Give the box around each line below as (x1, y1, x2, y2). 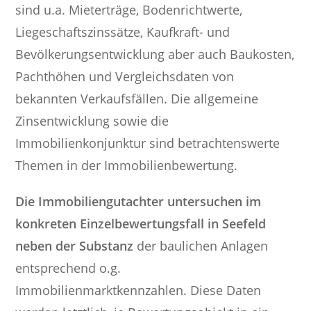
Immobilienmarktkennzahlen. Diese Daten (15, 282, 262, 299)
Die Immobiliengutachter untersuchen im (15, 193, 262, 210)
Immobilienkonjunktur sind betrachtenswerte (15, 135, 280, 151)
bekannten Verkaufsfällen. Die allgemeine (15, 90, 259, 107)
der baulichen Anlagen (133, 237, 269, 254)
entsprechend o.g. (15, 260, 121, 276)
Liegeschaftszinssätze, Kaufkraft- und (15, 24, 230, 40)
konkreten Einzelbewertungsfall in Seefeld (15, 215, 267, 232)
